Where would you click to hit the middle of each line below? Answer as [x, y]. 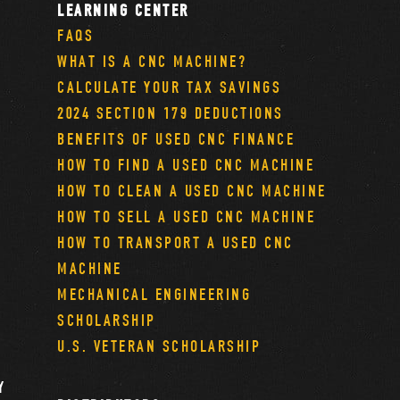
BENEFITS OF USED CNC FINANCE [176, 139]
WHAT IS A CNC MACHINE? [152, 62]
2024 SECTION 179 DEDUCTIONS [171, 113]
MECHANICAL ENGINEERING [154, 295]
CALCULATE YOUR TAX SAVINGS [170, 87]
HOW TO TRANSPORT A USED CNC [175, 243]
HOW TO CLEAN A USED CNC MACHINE [192, 191]
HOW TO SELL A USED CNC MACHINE [187, 217]
